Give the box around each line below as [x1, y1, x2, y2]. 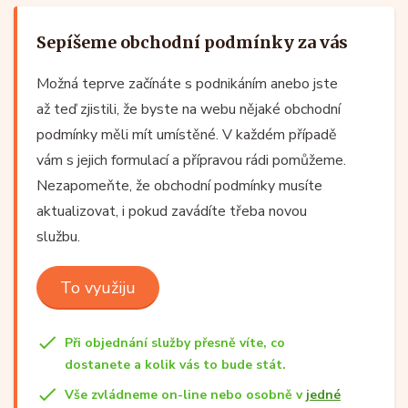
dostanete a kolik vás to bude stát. [65, 355, 286, 373]
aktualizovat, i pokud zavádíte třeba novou [36, 200, 307, 221]
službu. [36, 226, 80, 247]
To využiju [60, 276, 136, 299]
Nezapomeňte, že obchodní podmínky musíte [36, 175, 322, 196]
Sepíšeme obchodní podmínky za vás [36, 31, 348, 53]
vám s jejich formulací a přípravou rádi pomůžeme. [36, 149, 346, 170]
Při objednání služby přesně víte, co [65, 333, 285, 352]
